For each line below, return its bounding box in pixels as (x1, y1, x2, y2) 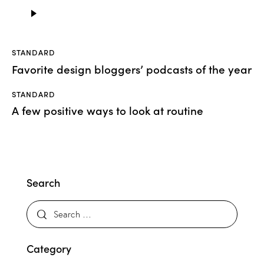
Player (21, 13, 45, 25)
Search (27, 175, 60, 190)
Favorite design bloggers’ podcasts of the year (12, 60, 252, 77)
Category (27, 241, 71, 256)
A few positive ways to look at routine (12, 102, 203, 118)
